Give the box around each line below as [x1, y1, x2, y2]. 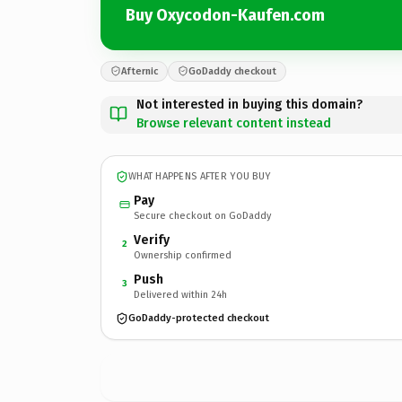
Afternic [121, 65, 158, 77]
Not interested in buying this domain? [136, 96, 363, 112]
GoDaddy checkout [188, 65, 276, 77]
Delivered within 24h [134, 288, 227, 301]
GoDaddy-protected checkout [128, 312, 269, 324]
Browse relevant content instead [136, 115, 331, 131]
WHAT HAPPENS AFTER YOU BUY [128, 170, 271, 182]
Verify [134, 232, 170, 248]
